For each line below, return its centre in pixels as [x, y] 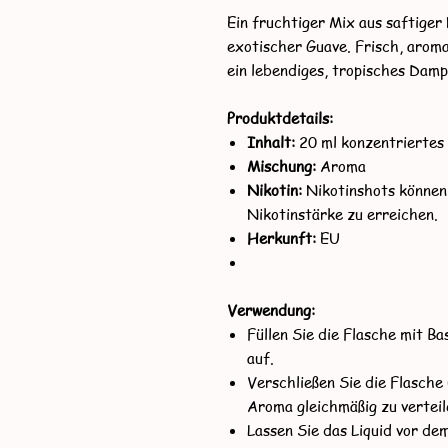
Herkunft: [283, 238]
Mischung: [281, 166]
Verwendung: [271, 310]
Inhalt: [271, 142]
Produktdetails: [280, 118]
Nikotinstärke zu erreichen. [342, 214]
